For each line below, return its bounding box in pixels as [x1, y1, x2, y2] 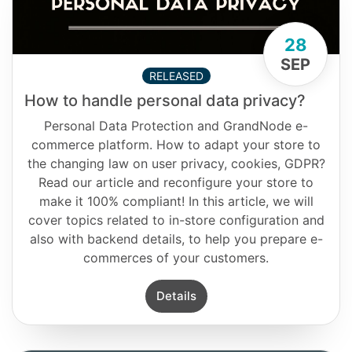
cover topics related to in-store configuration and [27, 211, 324, 228]
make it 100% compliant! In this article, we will [38, 192, 313, 209]
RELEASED [148, 68, 203, 82]
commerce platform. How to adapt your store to [31, 136, 321, 152]
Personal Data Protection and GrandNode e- [44, 117, 308, 134]
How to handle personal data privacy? [24, 90, 306, 110]
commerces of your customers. [83, 249, 269, 266]
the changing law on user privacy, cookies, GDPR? [27, 155, 325, 171]
